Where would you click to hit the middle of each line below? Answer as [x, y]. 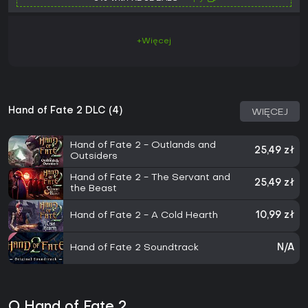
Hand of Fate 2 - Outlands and [143, 146]
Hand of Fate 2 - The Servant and [150, 178]
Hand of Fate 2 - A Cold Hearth [144, 216]
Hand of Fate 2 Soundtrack [134, 248]
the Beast [93, 189]
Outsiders [94, 157]
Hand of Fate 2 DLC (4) [65, 111]
